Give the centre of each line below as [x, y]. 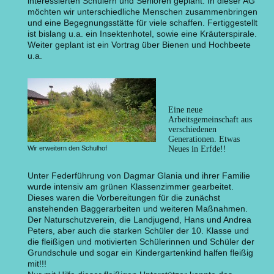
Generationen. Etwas [204, 139]
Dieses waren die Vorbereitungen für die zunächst [124, 198]
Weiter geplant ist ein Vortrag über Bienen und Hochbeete [139, 45]
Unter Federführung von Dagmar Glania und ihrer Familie [139, 176]
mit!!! [37, 264]
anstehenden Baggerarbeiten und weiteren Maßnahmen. [138, 209]
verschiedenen [192, 130]
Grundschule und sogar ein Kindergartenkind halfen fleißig [140, 253]
